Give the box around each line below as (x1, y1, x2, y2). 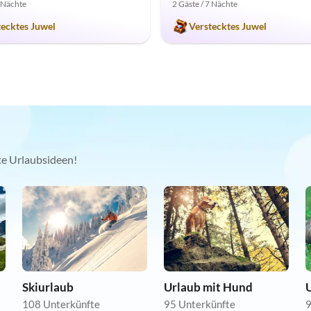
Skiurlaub (22, 280, 74, 295)
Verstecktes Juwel (189, 20, 267, 33)
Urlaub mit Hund (164, 280, 253, 295)
